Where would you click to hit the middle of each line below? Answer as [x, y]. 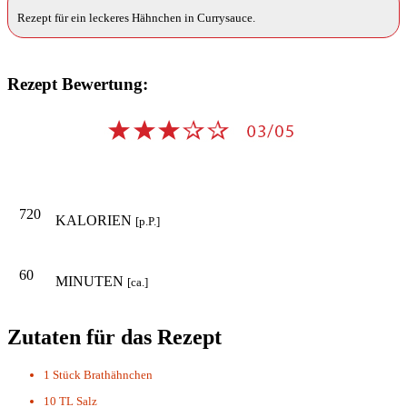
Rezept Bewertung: [78, 84]
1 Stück [62, 374]
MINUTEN [91, 282]
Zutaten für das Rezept [114, 338]
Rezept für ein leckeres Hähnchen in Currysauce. [136, 18]
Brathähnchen [118, 374]
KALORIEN [95, 221]
